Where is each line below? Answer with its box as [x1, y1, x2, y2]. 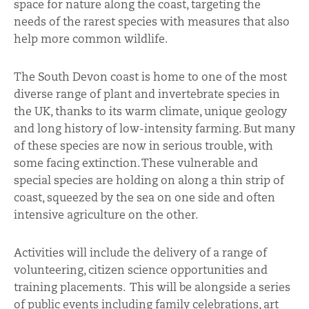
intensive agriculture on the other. [14, 208, 198, 223]
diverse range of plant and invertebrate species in [14, 87, 280, 102]
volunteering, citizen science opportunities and [14, 263, 268, 278]
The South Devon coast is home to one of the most [14, 70, 287, 85]
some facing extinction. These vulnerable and [14, 156, 258, 171]
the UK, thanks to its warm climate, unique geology [14, 104, 287, 119]
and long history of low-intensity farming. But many [14, 121, 295, 137]
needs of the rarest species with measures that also [14, 14, 290, 30]
